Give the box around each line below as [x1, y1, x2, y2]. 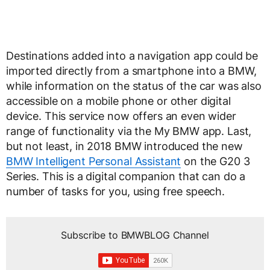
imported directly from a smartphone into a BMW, [6, 64, 257, 78]
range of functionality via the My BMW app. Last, [6, 125, 252, 138]
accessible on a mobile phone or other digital [6, 95, 231, 108]
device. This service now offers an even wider [6, 110, 236, 123]
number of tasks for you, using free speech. [6, 185, 225, 198]
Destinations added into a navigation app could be [6, 49, 259, 63]
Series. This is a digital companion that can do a [6, 170, 246, 183]
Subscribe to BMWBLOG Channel [61, 229, 209, 242]
